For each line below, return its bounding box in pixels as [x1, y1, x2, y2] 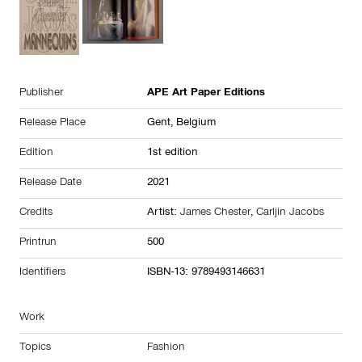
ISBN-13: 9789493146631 [147, 267, 265, 280]
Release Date [19, 178, 82, 190]
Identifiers [19, 267, 65, 280]
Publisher [19, 88, 63, 100]
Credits [19, 208, 53, 220]
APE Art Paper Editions [147, 88, 265, 100]
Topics [19, 343, 51, 355]
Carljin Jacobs [256, 208, 324, 220]
